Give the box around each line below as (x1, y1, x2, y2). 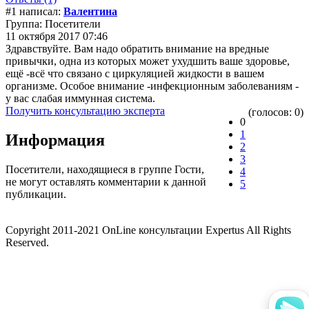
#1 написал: (6, 5, 63, 17)
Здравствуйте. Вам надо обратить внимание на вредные (6, 42, 269, 54)
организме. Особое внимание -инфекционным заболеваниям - (6, 79, 299, 92)
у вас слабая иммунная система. (6, 92, 155, 104)
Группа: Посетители (6, 17, 101, 30)
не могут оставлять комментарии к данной (6, 175, 206, 188)
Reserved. (6, 236, 49, 248)
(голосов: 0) (246, 106, 303, 118)
